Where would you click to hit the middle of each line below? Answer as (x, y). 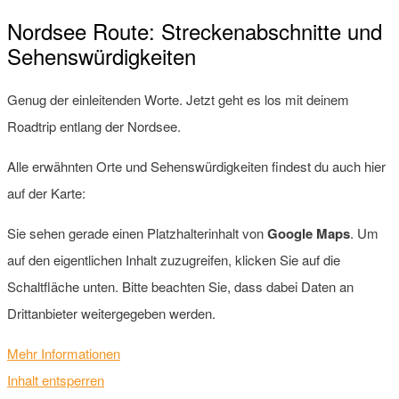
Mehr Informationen (64, 353)
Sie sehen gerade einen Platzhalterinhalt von (137, 232)
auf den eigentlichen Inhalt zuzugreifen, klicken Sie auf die (174, 259)
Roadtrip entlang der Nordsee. (94, 126)
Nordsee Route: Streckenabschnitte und (195, 30)
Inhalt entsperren (56, 379)
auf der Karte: (46, 192)
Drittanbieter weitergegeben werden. (111, 313)
